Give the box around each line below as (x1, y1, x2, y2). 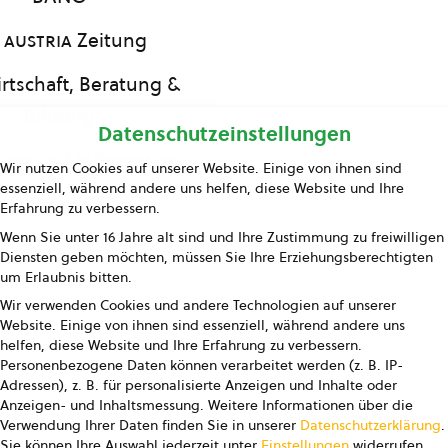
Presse (30, 191, 88, 217)
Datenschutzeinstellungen (97, 120, 351, 149)
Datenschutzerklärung (300, 415, 441, 436)
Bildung (24, 103, 94, 129)
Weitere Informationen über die (208, 395, 413, 416)
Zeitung (72, 27, 147, 53)
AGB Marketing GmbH (260, 405, 428, 427)
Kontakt (24, 235, 94, 261)
